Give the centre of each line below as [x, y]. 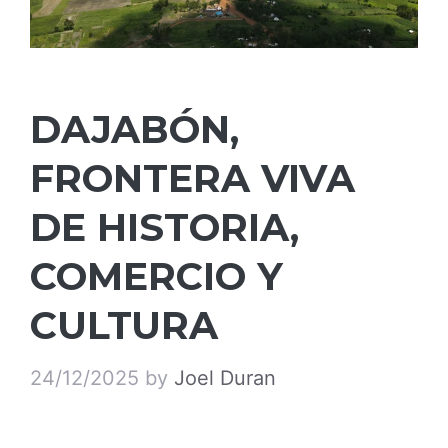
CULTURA [124, 326]
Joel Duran [225, 378]
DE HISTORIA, [164, 228]
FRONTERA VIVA [192, 179]
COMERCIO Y [156, 277]
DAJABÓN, [134, 130]
